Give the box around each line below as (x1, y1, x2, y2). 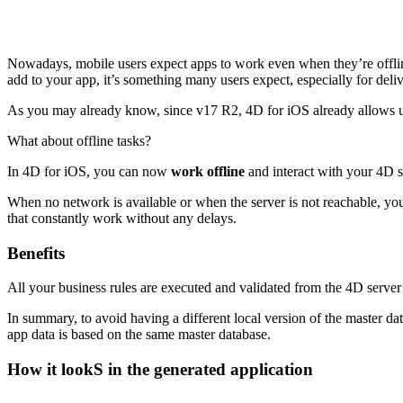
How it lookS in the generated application (7, 359, 313, 379)
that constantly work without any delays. (7, 210, 237, 226)
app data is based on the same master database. (7, 327, 271, 343)
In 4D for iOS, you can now (7, 163, 171, 179)
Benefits (7, 243, 65, 263)
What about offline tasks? (7, 132, 151, 148)
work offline (171, 163, 245, 179)
